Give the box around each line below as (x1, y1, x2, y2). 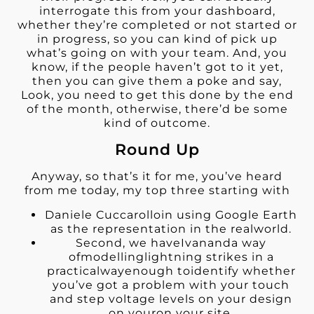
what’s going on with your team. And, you (27, 46, 287, 60)
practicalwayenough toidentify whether (46, 264, 296, 278)
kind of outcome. (104, 116, 210, 130)
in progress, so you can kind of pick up (36, 32, 278, 46)
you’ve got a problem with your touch (53, 278, 289, 292)
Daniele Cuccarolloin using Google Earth (45, 207, 297, 221)
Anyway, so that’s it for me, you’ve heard (32, 170, 282, 184)
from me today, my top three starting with (24, 184, 290, 198)
